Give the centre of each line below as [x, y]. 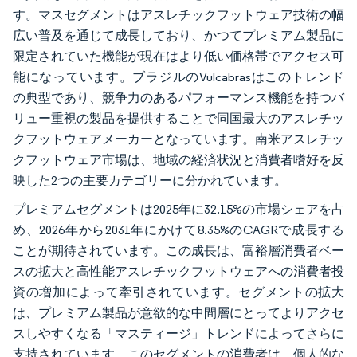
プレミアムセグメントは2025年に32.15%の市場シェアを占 [178, 209]
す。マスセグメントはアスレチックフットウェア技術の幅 [178, 14]
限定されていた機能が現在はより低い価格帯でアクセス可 [178, 56]
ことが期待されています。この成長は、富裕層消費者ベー [178, 250]
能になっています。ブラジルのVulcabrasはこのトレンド [178, 76]
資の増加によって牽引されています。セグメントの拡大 [178, 292]
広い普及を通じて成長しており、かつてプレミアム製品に [178, 35]
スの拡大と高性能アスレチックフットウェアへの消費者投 [178, 271]
